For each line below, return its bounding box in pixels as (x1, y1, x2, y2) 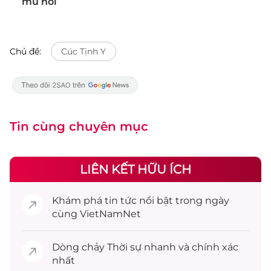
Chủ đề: (10, 46, 41, 57)
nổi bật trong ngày (137, 195, 229, 206)
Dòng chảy (52, 241, 107, 253)
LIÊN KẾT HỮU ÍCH (80, 162, 191, 177)
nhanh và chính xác (142, 241, 238, 253)
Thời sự (107, 241, 142, 253)
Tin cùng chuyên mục (10, 119, 148, 134)
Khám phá (52, 195, 105, 206)
